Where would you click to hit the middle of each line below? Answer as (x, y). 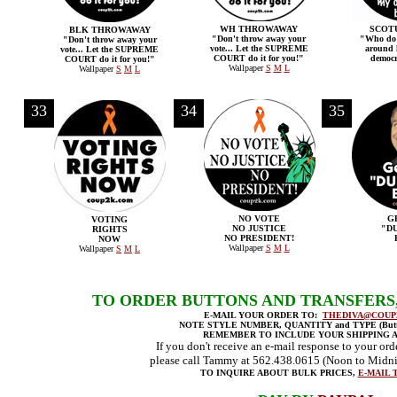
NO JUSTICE (259, 228)
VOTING (109, 219)
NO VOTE (259, 218)
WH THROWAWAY (259, 29)
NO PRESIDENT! (259, 238)
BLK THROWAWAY (109, 30)
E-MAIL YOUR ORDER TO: (263, 315)
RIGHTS (109, 229)
